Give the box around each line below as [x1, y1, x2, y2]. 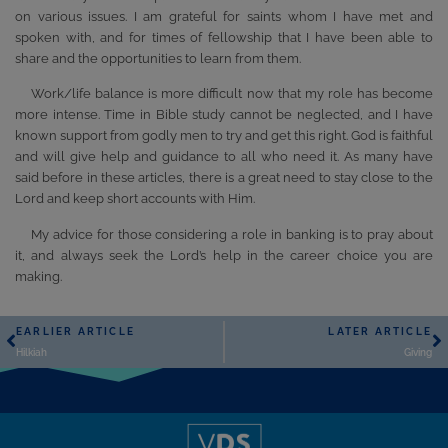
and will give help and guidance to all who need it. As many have [15, 149, 433, 165]
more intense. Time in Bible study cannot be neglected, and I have [15, 107, 433, 123]
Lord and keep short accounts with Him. [15, 191, 255, 207]
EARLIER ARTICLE [16, 326, 135, 338]
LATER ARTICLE [328, 326, 432, 338]
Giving [404, 347, 432, 359]
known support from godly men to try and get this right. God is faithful [15, 128, 433, 144]
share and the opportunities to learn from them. [15, 50, 301, 66]
